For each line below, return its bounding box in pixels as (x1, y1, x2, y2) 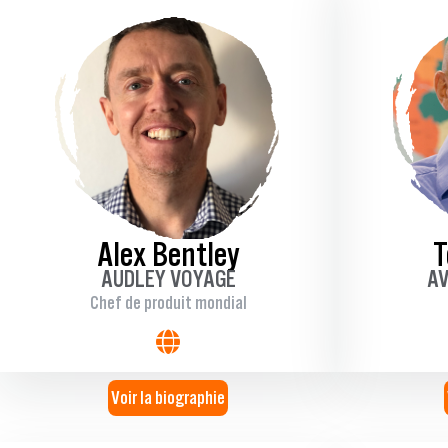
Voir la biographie (110, 387, 225, 409)
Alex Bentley (96, 236, 240, 273)
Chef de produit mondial (89, 292, 247, 314)
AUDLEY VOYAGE (100, 265, 236, 293)
